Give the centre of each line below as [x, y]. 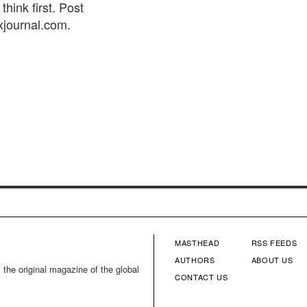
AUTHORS [195, 260]
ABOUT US [272, 260]
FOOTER [204, 266]
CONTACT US [201, 277]
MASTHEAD [197, 243]
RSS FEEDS [274, 243]
